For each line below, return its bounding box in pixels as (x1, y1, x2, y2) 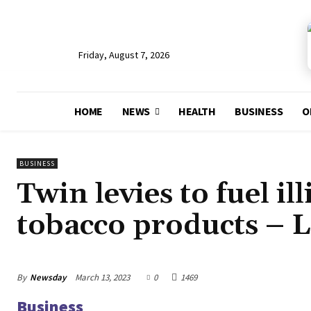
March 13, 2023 (75, 271, 130, 283)
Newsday (30, 271, 66, 283)
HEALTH (178, 104, 216, 119)
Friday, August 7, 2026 (78, 49, 169, 62)
